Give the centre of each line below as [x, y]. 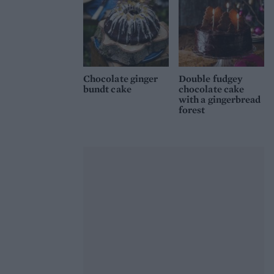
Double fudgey [211, 79]
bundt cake [107, 89]
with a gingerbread [220, 100]
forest [192, 110]
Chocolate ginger [121, 79]
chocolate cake [212, 89]
